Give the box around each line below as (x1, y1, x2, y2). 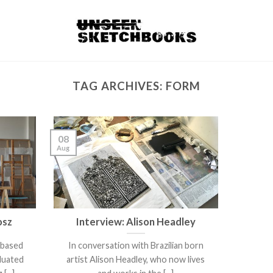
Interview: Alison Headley (76, 216, 196, 229)
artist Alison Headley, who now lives (66, 254, 205, 265)
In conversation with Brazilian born (68, 240, 204, 251)
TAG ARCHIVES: (73, 79, 166, 93)
